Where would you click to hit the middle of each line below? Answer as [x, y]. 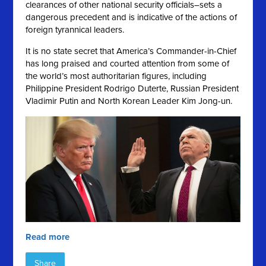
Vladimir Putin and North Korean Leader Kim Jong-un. [129, 101]
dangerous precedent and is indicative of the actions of [132, 17]
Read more [48, 237]
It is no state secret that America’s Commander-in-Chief [131, 51]
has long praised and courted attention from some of [128, 63]
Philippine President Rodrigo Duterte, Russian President [132, 88]
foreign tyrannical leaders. [75, 29]
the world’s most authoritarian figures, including [116, 76]
